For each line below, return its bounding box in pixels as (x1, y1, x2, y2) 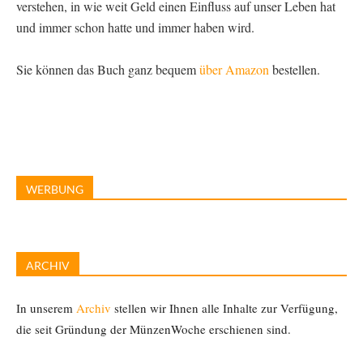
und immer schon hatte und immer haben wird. (16, 18, 254, 36)
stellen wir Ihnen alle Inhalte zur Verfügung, (111, 299, 338, 316)
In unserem (16, 299, 76, 316)
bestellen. (269, 60, 320, 78)
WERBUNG (26, 181, 83, 196)
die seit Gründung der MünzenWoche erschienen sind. (16, 320, 291, 337)
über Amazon (199, 60, 269, 78)
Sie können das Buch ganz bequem (16, 60, 199, 78)
